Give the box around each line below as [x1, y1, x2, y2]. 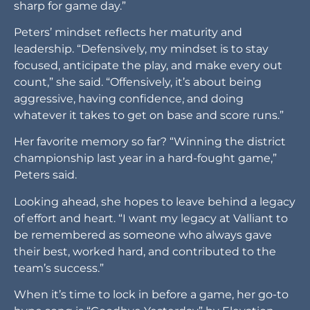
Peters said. [14, 168, 77, 182]
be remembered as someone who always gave [14, 228, 272, 241]
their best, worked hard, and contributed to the [14, 244, 276, 258]
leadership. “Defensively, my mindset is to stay [14, 42, 268, 55]
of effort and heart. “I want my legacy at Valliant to [14, 211, 288, 225]
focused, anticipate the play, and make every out [14, 58, 282, 72]
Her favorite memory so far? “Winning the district [14, 135, 286, 149]
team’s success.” [14, 261, 104, 275]
